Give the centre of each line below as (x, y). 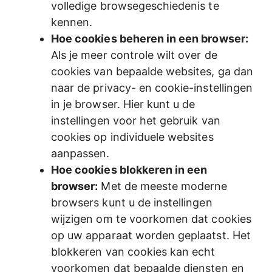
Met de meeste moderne (163, 186)
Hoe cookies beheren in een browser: (150, 38)
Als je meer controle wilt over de (134, 55)
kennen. (72, 22)
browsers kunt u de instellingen (132, 202)
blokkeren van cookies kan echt (133, 251)
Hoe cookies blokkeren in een (129, 169)
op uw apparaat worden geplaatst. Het (151, 235)
